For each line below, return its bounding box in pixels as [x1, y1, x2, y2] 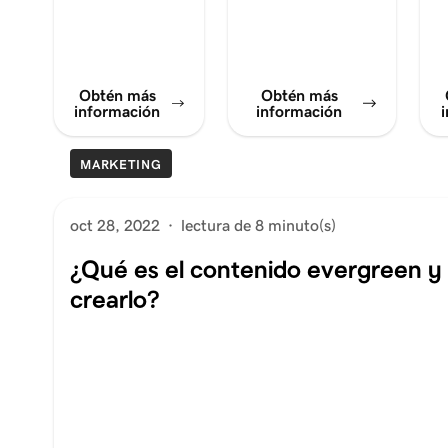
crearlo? [69, 284, 159, 313]
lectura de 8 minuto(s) [180, 216, 336, 234]
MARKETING [79, 156, 162, 172]
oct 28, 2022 [69, 216, 160, 234]
